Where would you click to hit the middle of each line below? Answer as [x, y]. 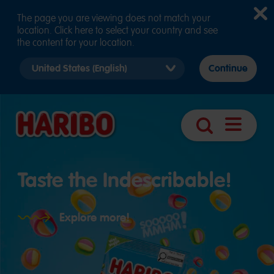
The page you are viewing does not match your [114, 18]
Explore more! [95, 217]
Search [218, 139]
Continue [228, 68]
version [42, 89]
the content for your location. [76, 43]
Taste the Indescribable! [125, 180]
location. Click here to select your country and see [117, 31]
